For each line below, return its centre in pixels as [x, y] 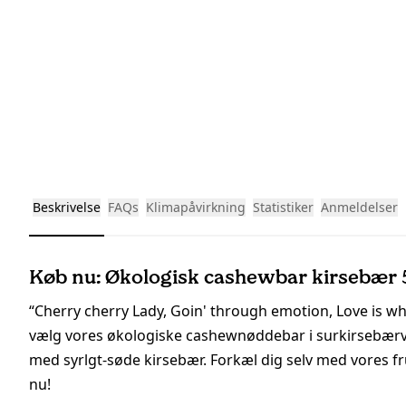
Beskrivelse [67, 208]
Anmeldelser [359, 208]
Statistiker [283, 208]
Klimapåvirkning [196, 208]
